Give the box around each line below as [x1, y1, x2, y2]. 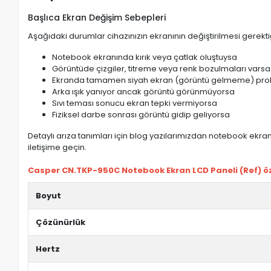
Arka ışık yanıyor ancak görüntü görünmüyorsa [52, 86, 235, 97]
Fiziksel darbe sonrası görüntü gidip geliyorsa [52, 109, 230, 120]
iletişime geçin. [28, 142, 87, 153]
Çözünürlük [36, 217, 86, 228]
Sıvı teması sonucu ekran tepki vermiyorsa [52, 97, 218, 109]
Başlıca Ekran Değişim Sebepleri [28, 11, 166, 24]
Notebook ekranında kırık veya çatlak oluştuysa [52, 51, 238, 63]
